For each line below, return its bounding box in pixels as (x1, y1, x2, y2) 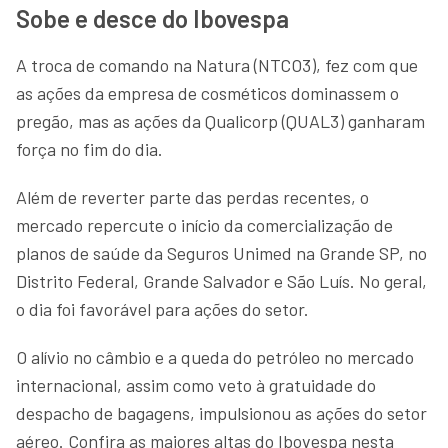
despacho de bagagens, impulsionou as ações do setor (16, 401, 427, 424)
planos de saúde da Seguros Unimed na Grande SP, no (16, 241, 427, 264)
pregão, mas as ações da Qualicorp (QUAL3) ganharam (16, 109, 425, 132)
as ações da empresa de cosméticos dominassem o (16, 81, 399, 104)
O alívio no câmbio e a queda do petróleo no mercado (16, 345, 414, 368)
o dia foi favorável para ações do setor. (16, 297, 313, 320)
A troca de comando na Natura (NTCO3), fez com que (16, 53, 418, 76)
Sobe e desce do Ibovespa (16, 3, 294, 33)
